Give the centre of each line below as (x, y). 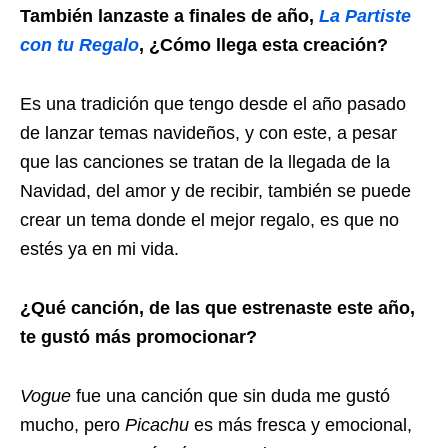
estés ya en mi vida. (99, 248)
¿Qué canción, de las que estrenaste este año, (217, 307)
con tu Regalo (79, 44)
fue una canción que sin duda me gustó (233, 395)
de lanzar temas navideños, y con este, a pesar (208, 132)
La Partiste (365, 15)
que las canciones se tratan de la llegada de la (205, 161)
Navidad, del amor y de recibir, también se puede (215, 190)
